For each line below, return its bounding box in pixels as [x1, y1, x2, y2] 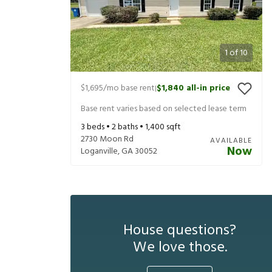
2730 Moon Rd [81, 132, 134, 147]
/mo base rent [103, 81, 155, 96]
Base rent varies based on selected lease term [81, 101, 246, 116]
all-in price [186, 81, 230, 96]
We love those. [132, 236, 227, 260]
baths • [116, 120, 145, 135]
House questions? [123, 219, 236, 243]
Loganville [81, 144, 118, 159]
